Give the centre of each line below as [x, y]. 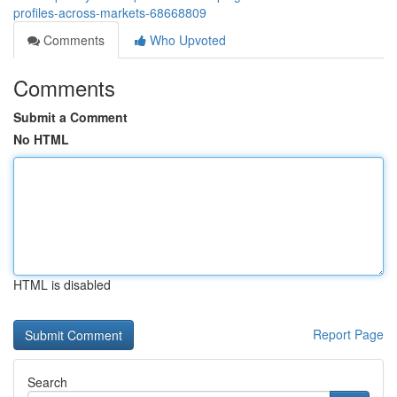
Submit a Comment [70, 117]
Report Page [348, 334]
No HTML [41, 139]
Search [47, 382]
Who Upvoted [186, 40]
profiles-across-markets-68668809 [110, 12]
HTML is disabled [62, 284]
